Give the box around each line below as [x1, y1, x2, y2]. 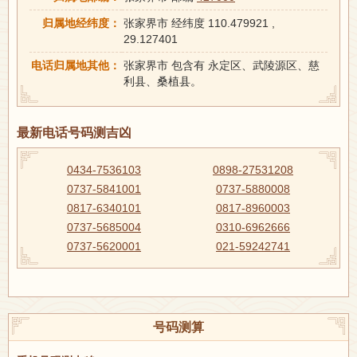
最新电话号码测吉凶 [17, 125, 131, 139]
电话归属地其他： [31, 58, 120, 72]
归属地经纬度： [42, 16, 120, 29]
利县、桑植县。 [124, 74, 202, 88]
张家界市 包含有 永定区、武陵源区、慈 [124, 58, 320, 72]
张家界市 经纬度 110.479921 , [124, 16, 275, 29]
